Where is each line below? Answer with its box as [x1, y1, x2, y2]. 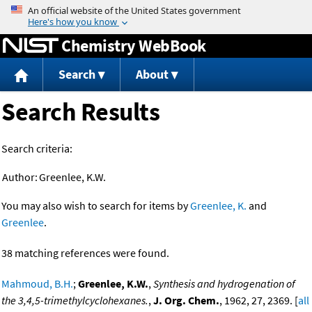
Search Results [1, 96, 159, 128]
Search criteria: [1, 141, 72, 156]
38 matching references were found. [1, 246, 169, 260]
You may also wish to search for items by [1, 198, 190, 213]
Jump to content [117, 3, 195, 17]
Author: [2, 170, 38, 185]
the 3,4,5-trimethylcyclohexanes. [1, 293, 148, 308]
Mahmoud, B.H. [1, 276, 73, 291]
